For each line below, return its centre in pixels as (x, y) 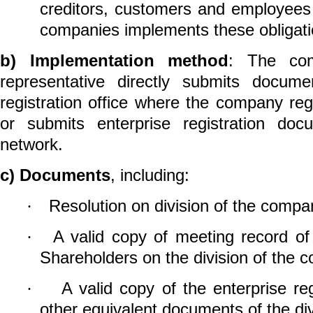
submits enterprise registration (152, 123)
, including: (150, 175)
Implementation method (129, 60)
